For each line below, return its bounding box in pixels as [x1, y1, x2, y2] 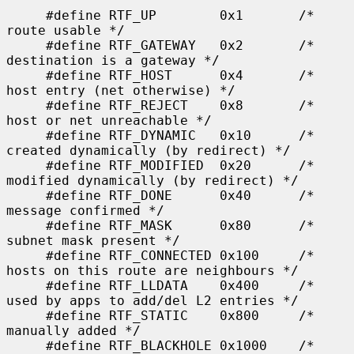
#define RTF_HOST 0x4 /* [6, 67, 46, 83]
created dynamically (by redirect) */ [6, 142, 291, 158]
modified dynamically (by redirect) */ [6, 172, 299, 188]
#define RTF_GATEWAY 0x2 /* [6, 37, 46, 53]
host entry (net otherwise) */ [6, 82, 235, 98]
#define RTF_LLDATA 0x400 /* [6, 277, 46, 293]
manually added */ [6, 322, 141, 338]
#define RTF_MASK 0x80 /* [6, 217, 46, 233]
